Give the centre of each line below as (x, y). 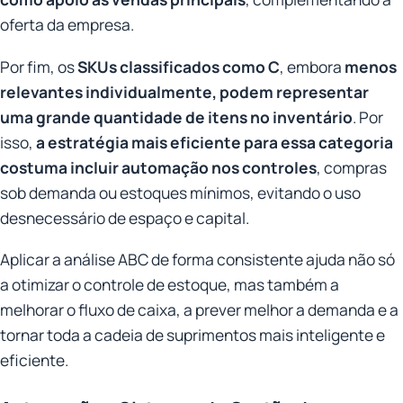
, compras (352, 167)
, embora (312, 66)
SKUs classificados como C (179, 66)
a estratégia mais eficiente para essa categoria (215, 142)
